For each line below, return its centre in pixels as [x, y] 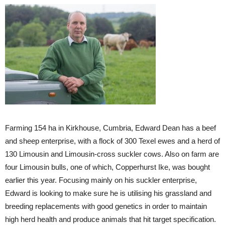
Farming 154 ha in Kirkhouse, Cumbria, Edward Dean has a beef [110, 128]
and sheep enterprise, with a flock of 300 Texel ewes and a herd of [113, 141]
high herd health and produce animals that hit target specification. [110, 219]
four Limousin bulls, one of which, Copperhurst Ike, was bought [107, 167]
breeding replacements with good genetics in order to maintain [106, 206]
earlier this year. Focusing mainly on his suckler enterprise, [101, 180]
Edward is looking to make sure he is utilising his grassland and [108, 193]
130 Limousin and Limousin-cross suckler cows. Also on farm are [112, 154]
